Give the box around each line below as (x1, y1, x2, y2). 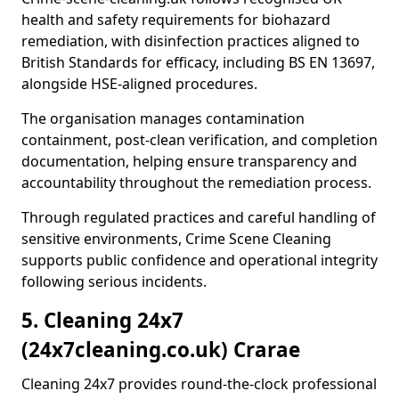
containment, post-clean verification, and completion (21, 130, 378, 150)
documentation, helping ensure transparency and (21, 151, 357, 171)
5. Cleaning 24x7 (21, 306, 183, 334)
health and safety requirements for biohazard (21, 10, 330, 29)
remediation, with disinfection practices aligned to (21, 31, 360, 51)
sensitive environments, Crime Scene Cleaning (21, 229, 331, 248)
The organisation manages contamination (21, 109, 305, 128)
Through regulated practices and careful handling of (21, 208, 376, 227)
